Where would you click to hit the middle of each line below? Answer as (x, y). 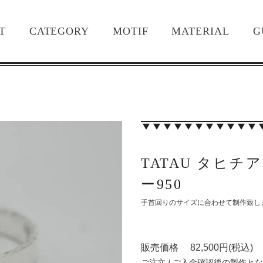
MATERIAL (200, 31)
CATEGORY (59, 31)
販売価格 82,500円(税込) (197, 248)
